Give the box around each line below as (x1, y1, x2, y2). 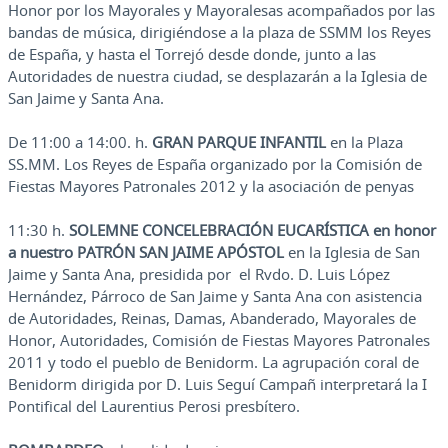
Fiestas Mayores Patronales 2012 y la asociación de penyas (8, 176, 414, 197)
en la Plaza (326, 132, 403, 153)
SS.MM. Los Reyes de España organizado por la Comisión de (8, 154, 422, 175)
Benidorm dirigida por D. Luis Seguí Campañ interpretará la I (8, 374, 427, 395)
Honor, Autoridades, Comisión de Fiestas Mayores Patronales (8, 330, 430, 351)
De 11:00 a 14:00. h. (8, 132, 152, 153)
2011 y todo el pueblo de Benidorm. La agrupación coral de (8, 352, 419, 373)
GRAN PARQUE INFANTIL (152, 132, 326, 153)
